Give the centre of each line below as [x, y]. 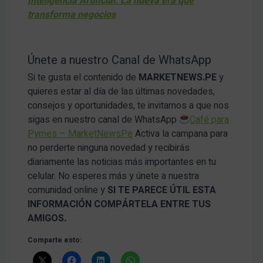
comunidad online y [68, 190]
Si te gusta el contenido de [83, 78]
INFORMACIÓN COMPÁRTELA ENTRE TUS [119, 205]
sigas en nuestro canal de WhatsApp [104, 120]
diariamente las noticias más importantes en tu [122, 162]
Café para [210, 120]
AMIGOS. [47, 219]
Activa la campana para [181, 134]
